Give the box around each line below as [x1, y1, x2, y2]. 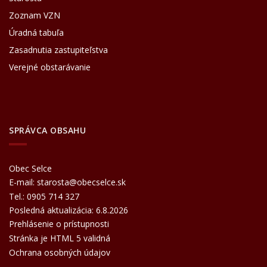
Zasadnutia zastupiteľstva [9, 44, 108, 56]
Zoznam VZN [9, 10, 60, 21]
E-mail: [9, 176, 37, 188]
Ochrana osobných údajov [9, 247, 110, 259]
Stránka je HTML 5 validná [9, 232, 110, 244]
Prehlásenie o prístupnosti [9, 218, 109, 230]
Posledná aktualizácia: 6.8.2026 [9, 204, 128, 216]
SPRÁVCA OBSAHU [9, 125, 86, 136]
